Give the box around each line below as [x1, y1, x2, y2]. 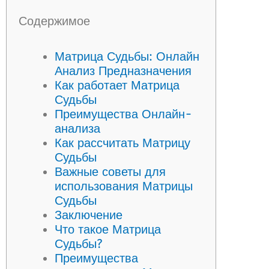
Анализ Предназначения [55, 64, 192, 78]
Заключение [55, 208, 122, 222]
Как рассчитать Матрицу [55, 136, 190, 150]
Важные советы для [55, 165, 166, 179]
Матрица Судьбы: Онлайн [55, 49, 199, 64]
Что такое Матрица [55, 222, 161, 237]
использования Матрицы [55, 179, 193, 193]
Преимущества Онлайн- [55, 107, 192, 121]
